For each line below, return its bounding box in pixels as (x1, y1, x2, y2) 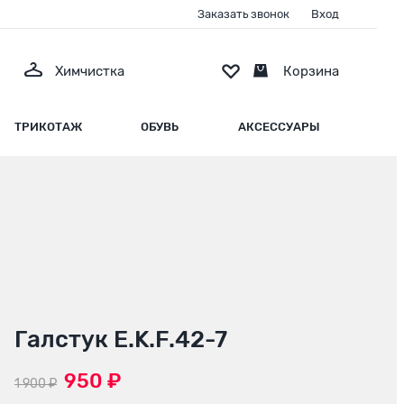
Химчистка (55, 63, 124, 80)
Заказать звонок (197, 7, 289, 21)
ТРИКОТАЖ (14, 120, 82, 133)
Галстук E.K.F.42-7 (14, 326, 227, 354)
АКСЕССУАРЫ (237, 120, 320, 133)
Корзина (283, 63, 339, 80)
